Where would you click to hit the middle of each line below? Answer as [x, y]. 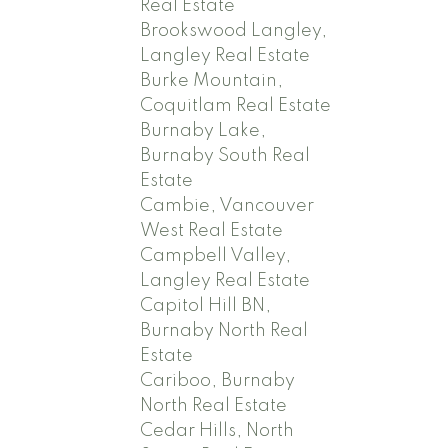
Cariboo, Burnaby [218, 381]
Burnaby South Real [225, 156]
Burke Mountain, [212, 81]
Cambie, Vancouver [227, 206]
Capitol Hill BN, [206, 306]
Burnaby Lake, [203, 131]
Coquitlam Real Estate [236, 106]
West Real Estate [212, 231]
